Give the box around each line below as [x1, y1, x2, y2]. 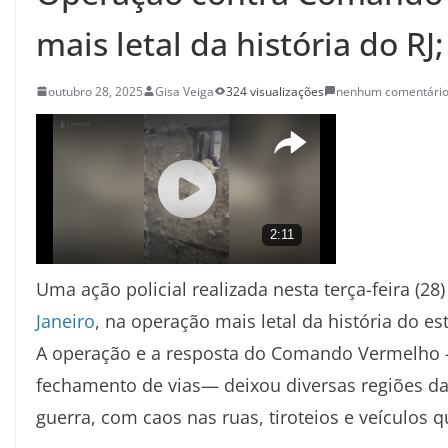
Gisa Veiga [155, 82, 214, 100]
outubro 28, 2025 [48, 82, 143, 100]
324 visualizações [226, 82, 324, 100]
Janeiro [36, 308, 95, 333]
